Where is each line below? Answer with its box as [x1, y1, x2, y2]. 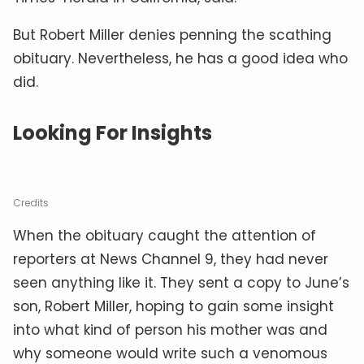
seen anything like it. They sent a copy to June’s [13, 272, 349, 292]
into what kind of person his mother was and [13, 319, 327, 340]
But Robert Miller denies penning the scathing [13, 24, 331, 45]
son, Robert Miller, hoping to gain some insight [13, 296, 334, 316]
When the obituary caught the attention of [13, 225, 316, 245]
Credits [13, 195, 49, 210]
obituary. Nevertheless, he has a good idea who [13, 48, 348, 68]
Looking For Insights [13, 119, 212, 146]
